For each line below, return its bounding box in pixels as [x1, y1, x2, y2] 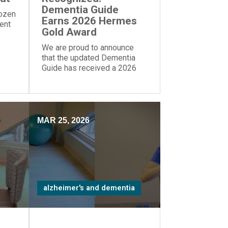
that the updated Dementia [41, 53, 135, 63]
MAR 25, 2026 [37, 116, 90, 125]
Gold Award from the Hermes [41, 73, 145, 83]
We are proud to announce [41, 43, 134, 52]
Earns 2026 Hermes [41, 15, 137, 27]
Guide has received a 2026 [41, 63, 136, 73]
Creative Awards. [41, 83, 102, 93]
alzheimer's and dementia [43, 184, 135, 192]
